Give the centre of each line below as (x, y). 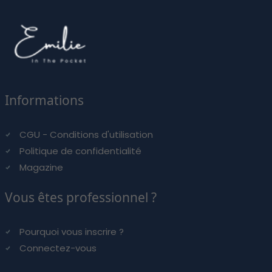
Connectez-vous (58, 248)
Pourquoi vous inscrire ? (71, 231)
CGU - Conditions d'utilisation (86, 134)
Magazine (41, 167)
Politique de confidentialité (80, 151)
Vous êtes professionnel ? (80, 197)
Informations (44, 100)
